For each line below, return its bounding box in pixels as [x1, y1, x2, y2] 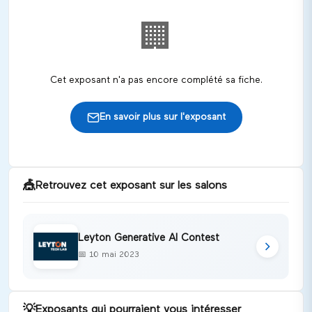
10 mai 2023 [89, 250, 139, 259]
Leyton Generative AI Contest [78, 232, 219, 243]
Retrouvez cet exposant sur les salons [36, 180, 227, 192]
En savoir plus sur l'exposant [99, 112, 226, 122]
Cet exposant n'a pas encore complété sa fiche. [49, 75, 263, 85]
